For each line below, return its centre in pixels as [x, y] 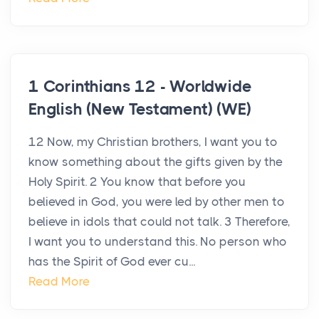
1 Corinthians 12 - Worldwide [140, 87]
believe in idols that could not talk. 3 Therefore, [159, 222]
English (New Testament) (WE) [140, 110]
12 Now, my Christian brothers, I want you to [153, 142]
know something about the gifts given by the [156, 162]
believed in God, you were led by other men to [157, 202]
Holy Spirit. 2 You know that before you [137, 182]
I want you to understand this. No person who [158, 242]
